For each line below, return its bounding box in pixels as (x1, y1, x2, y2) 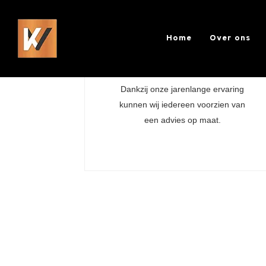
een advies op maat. (144, 115, 221, 125)
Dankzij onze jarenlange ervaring (121, 84, 245, 94)
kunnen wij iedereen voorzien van (119, 100, 246, 109)
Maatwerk (145, 54, 220, 74)
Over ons (210, 33, 251, 43)
